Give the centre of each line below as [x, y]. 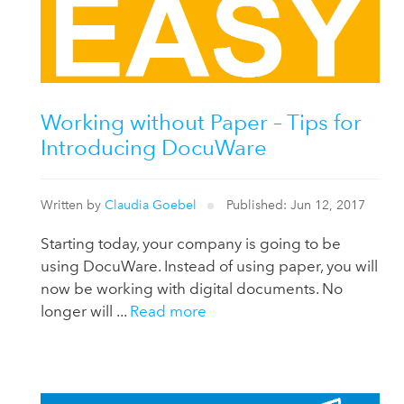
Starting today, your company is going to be [191, 244]
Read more [169, 312]
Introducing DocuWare [154, 147]
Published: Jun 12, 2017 [294, 206]
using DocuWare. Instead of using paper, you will [210, 266]
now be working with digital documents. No [192, 289]
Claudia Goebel [151, 206]
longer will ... [86, 312]
